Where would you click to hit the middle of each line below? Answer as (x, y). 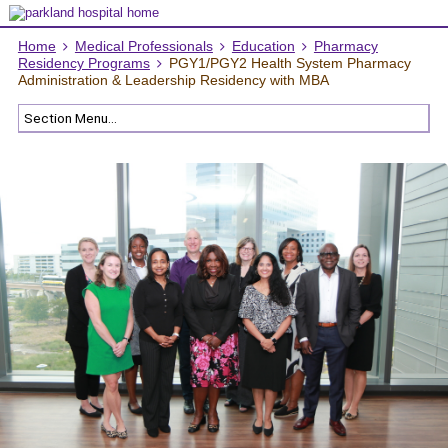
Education (263, 46)
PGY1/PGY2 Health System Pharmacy (289, 63)
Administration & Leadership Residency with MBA (173, 80)
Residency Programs (83, 63)
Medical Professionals (143, 46)
